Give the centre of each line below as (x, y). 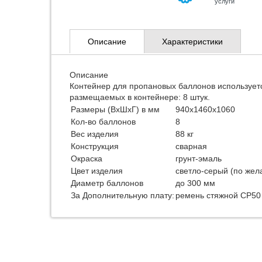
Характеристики (192, 42)
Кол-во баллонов (103, 122)
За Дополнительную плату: (123, 195)
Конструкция (95, 146)
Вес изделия (95, 134)
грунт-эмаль (199, 158)
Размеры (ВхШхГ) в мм (115, 109)
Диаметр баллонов (107, 183)
